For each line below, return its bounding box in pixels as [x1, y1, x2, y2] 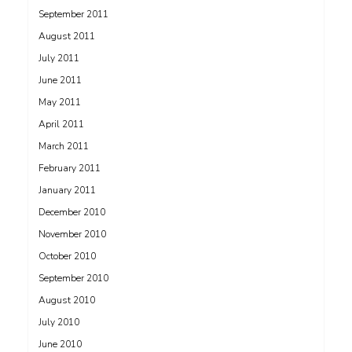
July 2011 [38, 52, 79, 64]
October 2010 [38, 250, 96, 262]
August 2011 [38, 30, 95, 42]
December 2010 [38, 206, 105, 218]
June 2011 [38, 74, 82, 86]
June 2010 [38, 338, 82, 350]
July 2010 [38, 316, 79, 328]
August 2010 [38, 294, 95, 306]
